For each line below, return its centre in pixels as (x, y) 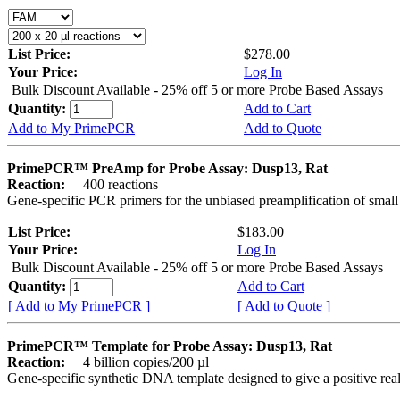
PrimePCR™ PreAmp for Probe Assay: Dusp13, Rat (167, 168)
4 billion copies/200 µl (139, 362)
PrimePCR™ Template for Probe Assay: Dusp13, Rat (170, 346)
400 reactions (113, 184)
